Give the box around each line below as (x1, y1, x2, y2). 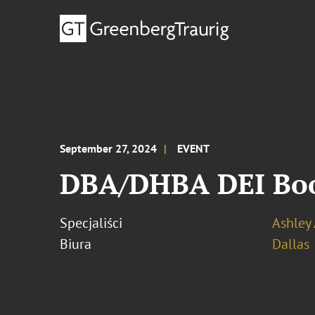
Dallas (271, 235, 309, 253)
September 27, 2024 (60, 141, 157, 155)
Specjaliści (60, 214, 123, 232)
